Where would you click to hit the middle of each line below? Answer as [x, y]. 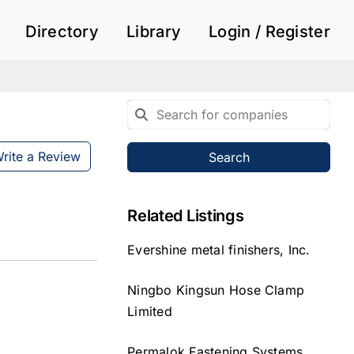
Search [229, 157]
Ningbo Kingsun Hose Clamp [216, 290]
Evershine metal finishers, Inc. [219, 249]
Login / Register [269, 32]
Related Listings [186, 215]
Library [154, 32]
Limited [150, 311]
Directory [62, 32]
